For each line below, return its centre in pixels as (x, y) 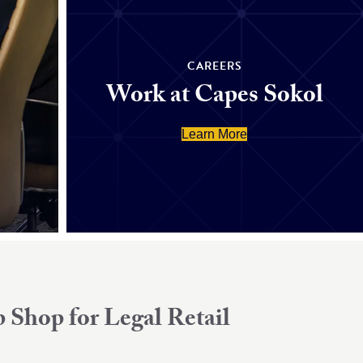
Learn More (215, 134)
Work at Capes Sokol (214, 97)
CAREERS (214, 66)
